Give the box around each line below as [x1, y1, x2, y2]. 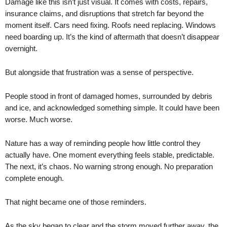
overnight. [5, 44, 37, 53]
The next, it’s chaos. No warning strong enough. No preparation [5, 162, 213, 171]
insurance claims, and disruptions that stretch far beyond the [5, 9, 204, 18]
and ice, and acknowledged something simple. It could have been [5, 103, 219, 112]
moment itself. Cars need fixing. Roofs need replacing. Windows [5, 21, 216, 29]
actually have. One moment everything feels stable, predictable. [5, 150, 214, 159]
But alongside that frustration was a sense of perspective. [5, 68, 194, 77]
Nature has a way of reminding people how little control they [5, 139, 201, 147]
